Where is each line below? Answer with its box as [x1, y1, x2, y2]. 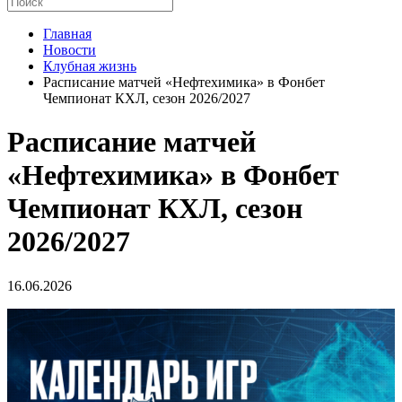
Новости [43, 42, 96, 57]
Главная [43, 26, 92, 41]
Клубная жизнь [43, 58, 136, 74]
